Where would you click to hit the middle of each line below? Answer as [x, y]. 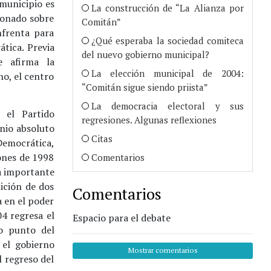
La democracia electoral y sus [167, 106]
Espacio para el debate [121, 217]
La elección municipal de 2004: [167, 73]
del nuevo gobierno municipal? [145, 54]
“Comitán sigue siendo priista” [145, 87]
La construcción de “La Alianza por [167, 8]
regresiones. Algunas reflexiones [149, 119]
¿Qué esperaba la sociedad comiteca [167, 40]
